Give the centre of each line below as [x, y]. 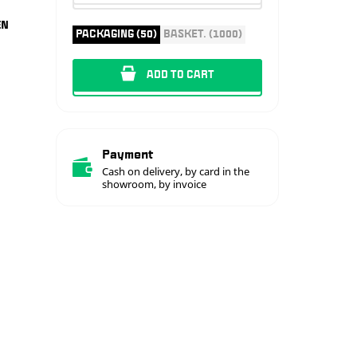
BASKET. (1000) [203, 34]
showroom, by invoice [154, 184]
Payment [127, 154]
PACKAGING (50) [116, 34]
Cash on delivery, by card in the [176, 171]
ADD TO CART [180, 75]
